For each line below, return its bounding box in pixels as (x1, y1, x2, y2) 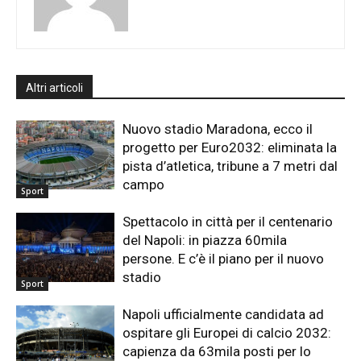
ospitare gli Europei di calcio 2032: (122, 325, 332, 342)
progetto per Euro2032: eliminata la (122, 139, 338, 156)
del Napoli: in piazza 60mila (122, 232, 288, 249)
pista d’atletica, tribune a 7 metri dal (122, 158, 338, 175)
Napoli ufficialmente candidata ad (122, 306, 325, 323)
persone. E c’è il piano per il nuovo (122, 251, 325, 268)
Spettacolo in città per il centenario (122, 214, 334, 230)
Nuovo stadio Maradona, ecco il (122, 121, 313, 138)
